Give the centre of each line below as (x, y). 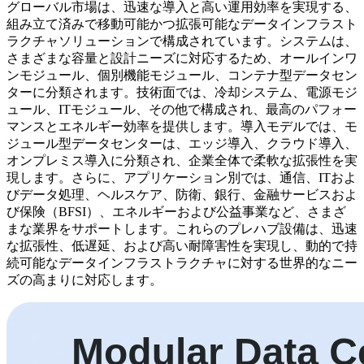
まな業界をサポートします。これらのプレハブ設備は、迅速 (182, 228)
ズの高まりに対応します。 (84, 279)
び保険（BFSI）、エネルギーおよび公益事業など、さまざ (176, 211)
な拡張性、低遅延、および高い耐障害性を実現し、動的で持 (182, 245)
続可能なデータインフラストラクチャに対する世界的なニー (182, 262)
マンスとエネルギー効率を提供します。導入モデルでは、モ (182, 126)
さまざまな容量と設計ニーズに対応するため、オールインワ (182, 58)
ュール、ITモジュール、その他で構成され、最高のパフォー (182, 109)
